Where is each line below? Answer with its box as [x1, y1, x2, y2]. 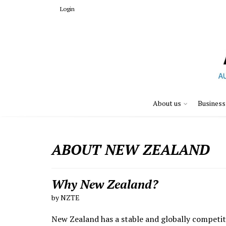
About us [153, 98, 181, 108]
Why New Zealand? [51, 176, 158, 193]
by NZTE [51, 193, 80, 203]
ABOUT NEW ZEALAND [51, 140, 210, 159]
